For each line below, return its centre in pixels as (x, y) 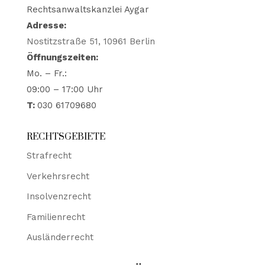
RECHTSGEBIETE (66, 136)
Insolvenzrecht (59, 196)
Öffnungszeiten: (62, 57)
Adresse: (46, 25)
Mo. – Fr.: (46, 73)
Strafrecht (49, 156)
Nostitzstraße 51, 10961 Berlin (91, 41)
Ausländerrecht (60, 237)
